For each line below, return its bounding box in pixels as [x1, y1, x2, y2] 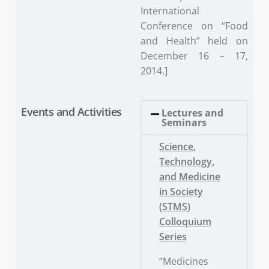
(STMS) [159, 200, 190, 214]
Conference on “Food [141, 19, 248, 33]
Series [159, 230, 187, 244]
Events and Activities [21, 104, 122, 119]
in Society [159, 185, 203, 199]
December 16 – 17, [141, 49, 248, 63]
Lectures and [162, 106, 224, 120]
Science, [159, 140, 196, 154]
